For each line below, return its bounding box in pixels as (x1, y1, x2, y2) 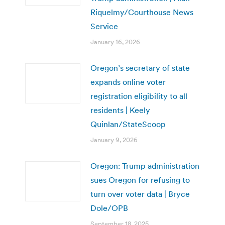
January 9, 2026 (90, 135, 138, 144)
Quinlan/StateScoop (90, 119, 166, 129)
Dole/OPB (90, 202, 128, 213)
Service (90, 21, 118, 31)
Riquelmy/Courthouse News (90, 7, 193, 17)
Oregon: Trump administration (90, 160, 199, 171)
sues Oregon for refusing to (90, 174, 190, 185)
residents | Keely (90, 104, 150, 115)
